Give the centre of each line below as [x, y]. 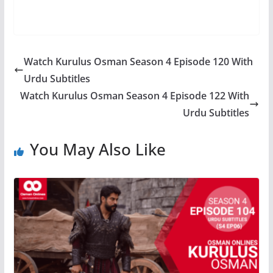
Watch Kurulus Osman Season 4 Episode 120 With [138, 62]
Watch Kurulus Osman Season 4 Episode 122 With [135, 96]
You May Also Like [97, 150]
